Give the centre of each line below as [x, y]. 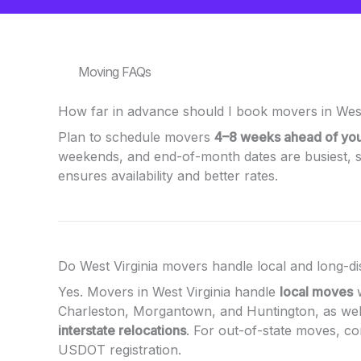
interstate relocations [122, 330]
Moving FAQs [114, 71]
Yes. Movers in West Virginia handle [169, 291]
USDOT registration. [120, 349]
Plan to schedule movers [136, 137]
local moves [316, 291]
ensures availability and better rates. [168, 175]
